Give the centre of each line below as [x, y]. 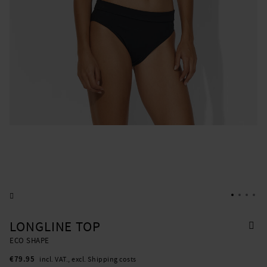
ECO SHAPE [30, 241]
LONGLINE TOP [55, 227]
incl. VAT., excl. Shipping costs [88, 260]
